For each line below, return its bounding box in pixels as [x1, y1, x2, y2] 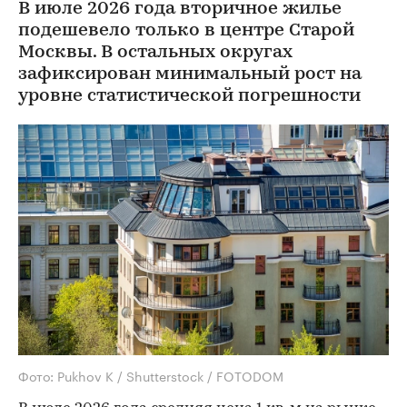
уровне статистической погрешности [18, 86, 361, 105]
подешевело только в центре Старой [18, 21, 354, 40]
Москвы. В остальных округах [18, 43, 293, 62]
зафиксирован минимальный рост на [18, 65, 362, 84]
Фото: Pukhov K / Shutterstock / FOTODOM [18, 365, 283, 386]
